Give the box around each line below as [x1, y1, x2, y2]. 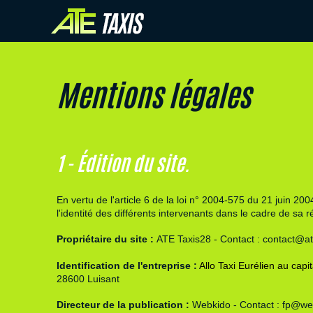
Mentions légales [56, 74, 251, 112]
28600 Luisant [56, 272, 119, 284]
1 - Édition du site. [56, 150, 189, 175]
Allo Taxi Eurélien [198, 259, 275, 271]
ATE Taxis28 [156, 233, 211, 245]
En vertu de [56, 194, 110, 205]
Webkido [191, 299, 231, 311]
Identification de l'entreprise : [56, 259, 197, 271]
